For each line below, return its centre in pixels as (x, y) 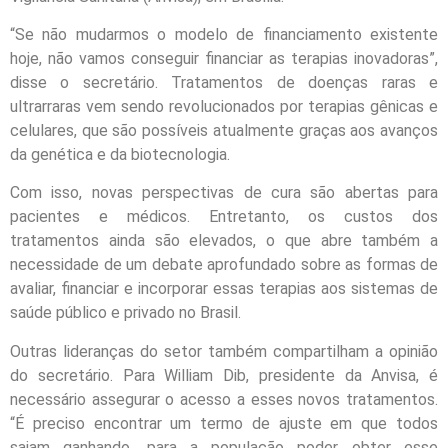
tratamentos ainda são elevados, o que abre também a (224, 241)
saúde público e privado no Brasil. (125, 313)
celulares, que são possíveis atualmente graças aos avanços (224, 130)
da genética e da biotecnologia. (120, 154)
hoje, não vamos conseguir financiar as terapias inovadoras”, (224, 58)
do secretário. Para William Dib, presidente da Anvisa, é (224, 375)
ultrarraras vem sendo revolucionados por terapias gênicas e (224, 106)
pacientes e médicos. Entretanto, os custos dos (224, 217)
